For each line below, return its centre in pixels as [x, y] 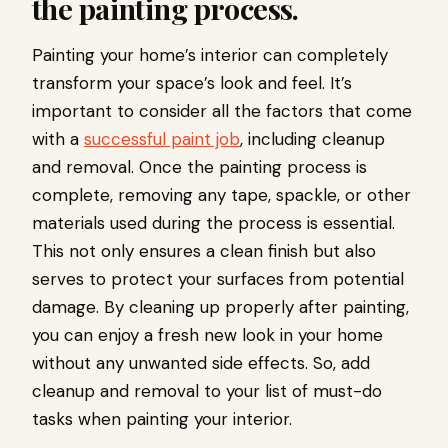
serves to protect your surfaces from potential [218, 278]
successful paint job [162, 138]
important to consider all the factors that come [222, 110]
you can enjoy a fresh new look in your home [207, 334]
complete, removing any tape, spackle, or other [221, 194]
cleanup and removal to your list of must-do [207, 390]
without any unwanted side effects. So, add [201, 362]
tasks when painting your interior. [162, 418]
